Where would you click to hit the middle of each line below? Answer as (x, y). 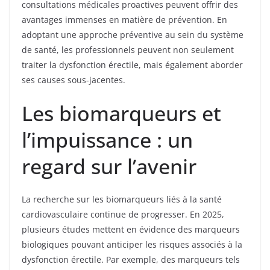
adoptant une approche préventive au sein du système (133, 34)
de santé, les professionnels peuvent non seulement (128, 49)
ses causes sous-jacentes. (74, 80)
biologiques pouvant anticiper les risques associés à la (132, 244)
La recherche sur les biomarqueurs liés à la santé (122, 199)
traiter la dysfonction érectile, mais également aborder (132, 64)
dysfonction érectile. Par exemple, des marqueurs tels (131, 259)
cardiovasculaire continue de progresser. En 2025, (123, 214)
